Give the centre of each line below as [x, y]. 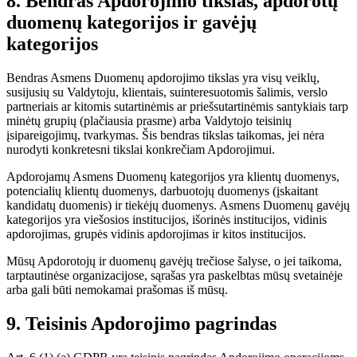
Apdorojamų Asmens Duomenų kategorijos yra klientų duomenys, [173, 177]
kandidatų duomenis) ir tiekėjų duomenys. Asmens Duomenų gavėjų [178, 206]
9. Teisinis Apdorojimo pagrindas [141, 324]
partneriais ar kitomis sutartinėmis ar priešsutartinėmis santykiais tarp [177, 107]
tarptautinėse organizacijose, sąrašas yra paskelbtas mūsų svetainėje [175, 276]
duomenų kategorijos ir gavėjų [131, 23]
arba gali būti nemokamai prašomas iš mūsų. [117, 290]
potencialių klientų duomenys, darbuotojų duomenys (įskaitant [162, 191]
